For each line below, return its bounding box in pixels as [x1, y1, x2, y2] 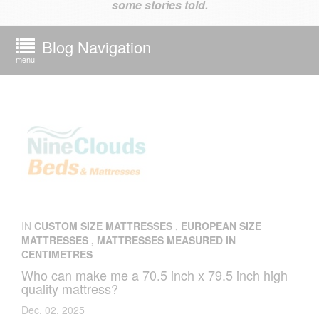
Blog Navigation [42, 36, 151, 58]
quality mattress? [21, 279, 118, 298]
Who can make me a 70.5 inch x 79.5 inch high [21, 266, 288, 284]
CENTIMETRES [21, 247, 93, 261]
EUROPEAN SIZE [181, 219, 261, 233]
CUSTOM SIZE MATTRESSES [34, 219, 172, 233]
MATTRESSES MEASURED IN [97, 233, 236, 247]
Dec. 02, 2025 [21, 303, 85, 317]
